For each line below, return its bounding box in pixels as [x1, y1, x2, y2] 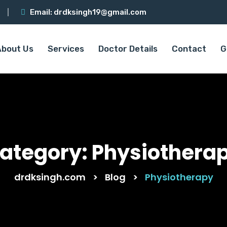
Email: [30, 8, 54, 17]
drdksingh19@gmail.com [54, 8, 146, 17]
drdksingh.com [14, 171, 86, 183]
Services [48, 44, 84, 54]
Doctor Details [98, 44, 158, 54]
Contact [172, 44, 206, 54]
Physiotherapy [144, 171, 213, 183]
